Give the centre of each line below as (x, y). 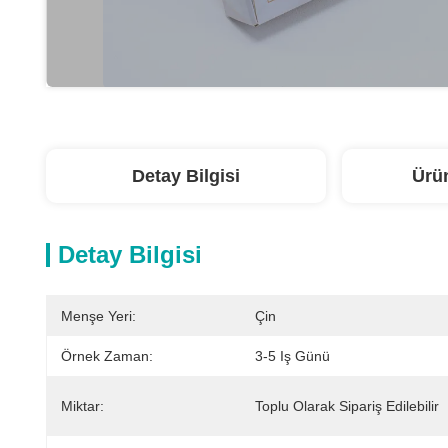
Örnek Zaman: (107, 356)
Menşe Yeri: (98, 316)
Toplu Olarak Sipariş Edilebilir (347, 406)
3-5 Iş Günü (292, 356)
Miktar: (82, 406)
